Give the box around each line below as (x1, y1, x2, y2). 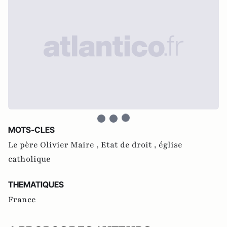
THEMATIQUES (8, 179, 64, 190)
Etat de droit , (101, 139, 159, 150)
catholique (8, 154, 51, 165)
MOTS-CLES (8, 125, 55, 135)
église (159, 139, 182, 150)
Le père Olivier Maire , (8, 139, 101, 150)
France (8, 194, 36, 205)
